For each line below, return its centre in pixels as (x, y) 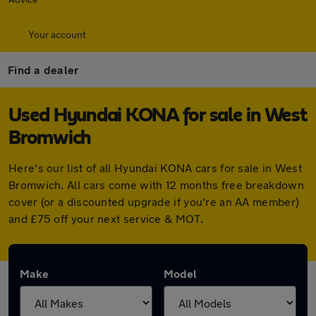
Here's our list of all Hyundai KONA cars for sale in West (156, 168)
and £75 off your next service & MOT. (106, 218)
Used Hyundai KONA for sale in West (158, 116)
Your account (57, 34)
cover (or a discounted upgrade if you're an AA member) (154, 201)
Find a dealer (43, 69)
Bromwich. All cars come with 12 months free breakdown (156, 184)
